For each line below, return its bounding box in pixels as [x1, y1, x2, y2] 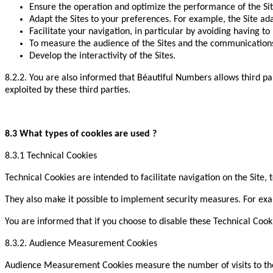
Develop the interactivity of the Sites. [29, 51, 175, 62]
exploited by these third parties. [5, 85, 130, 96]
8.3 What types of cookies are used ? [5, 129, 157, 140]
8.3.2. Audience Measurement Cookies [5, 239, 157, 249]
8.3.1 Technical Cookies [5, 151, 97, 161]
